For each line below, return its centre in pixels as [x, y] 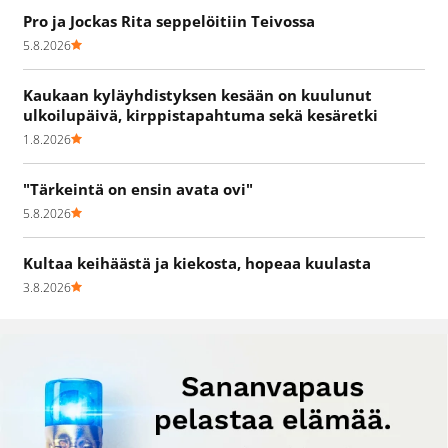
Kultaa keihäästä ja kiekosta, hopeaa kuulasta [197, 262]
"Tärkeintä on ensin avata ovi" [138, 188]
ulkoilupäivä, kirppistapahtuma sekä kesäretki [200, 114]
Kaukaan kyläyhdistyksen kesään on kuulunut [197, 94]
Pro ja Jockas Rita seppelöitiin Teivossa [169, 20]
